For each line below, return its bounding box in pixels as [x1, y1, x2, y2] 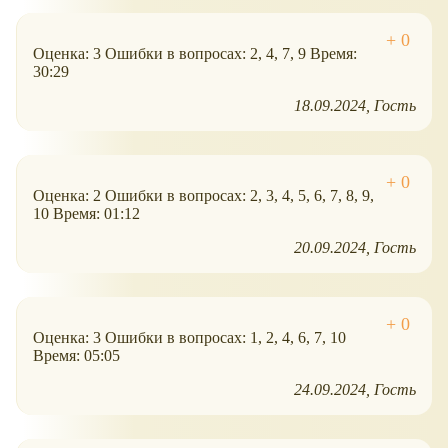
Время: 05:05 [33, 347, 120, 365]
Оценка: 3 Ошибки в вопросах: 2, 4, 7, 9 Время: [33, 45, 357, 63]
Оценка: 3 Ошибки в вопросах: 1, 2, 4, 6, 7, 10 [33, 329, 346, 347]
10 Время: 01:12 [33, 205, 140, 223]
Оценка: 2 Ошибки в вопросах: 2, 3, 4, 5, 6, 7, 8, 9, [33, 187, 374, 205]
